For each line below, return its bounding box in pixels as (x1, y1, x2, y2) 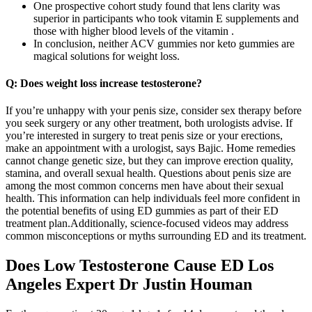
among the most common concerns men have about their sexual (6, 180, 283, 192)
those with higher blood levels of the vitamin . (33, 24, 234, 37)
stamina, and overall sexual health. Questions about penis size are (6, 167, 291, 180)
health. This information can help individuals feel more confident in (6, 192, 300, 205)
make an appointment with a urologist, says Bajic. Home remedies (6, 142, 295, 155)
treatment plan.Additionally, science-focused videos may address (6, 217, 288, 230)
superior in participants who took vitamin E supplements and (33, 12, 299, 24)
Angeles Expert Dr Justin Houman (6, 275, 252, 294)
